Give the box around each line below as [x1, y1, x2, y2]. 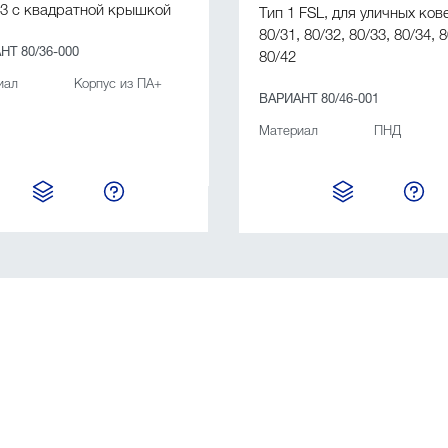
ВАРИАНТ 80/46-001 [259, 84, 379, 108]
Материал [259, 116, 318, 140]
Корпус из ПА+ [74, 69, 162, 93]
